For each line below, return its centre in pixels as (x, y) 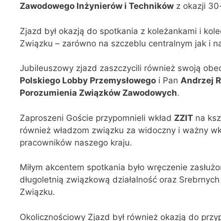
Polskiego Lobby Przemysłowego (88, 81)
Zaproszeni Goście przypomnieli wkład (97, 118)
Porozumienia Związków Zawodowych (98, 93)
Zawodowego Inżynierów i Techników (97, 6)
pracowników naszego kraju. (76, 142)
